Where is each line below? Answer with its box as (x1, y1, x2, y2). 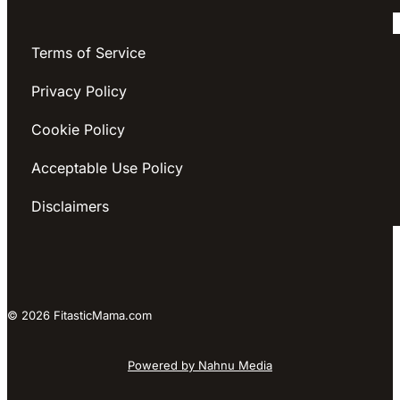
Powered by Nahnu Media (128, 357, 272, 372)
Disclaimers (31, 196, 109, 215)
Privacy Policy (31, 81, 127, 100)
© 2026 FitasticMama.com (7, 307, 152, 322)
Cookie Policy (31, 120, 125, 138)
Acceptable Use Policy (31, 158, 183, 177)
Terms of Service (31, 43, 146, 62)
